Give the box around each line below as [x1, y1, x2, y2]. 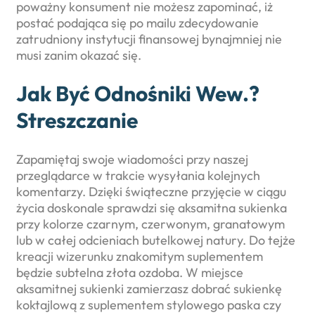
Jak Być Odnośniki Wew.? [16, 80, 259, 108]
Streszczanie [16, 107, 138, 134]
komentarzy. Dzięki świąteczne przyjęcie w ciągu [16, 184, 286, 200]
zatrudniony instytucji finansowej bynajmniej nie [16, 30, 282, 47]
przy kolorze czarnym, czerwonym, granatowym [16, 216, 285, 233]
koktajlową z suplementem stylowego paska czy [16, 297, 281, 314]
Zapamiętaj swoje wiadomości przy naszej [16, 151, 248, 168]
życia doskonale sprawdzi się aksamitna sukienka [16, 200, 287, 217]
